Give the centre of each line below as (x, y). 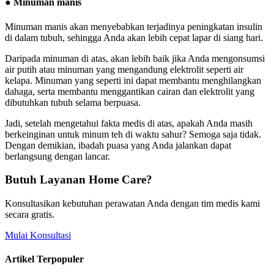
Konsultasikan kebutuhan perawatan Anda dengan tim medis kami (132, 204)
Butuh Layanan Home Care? (79, 180)
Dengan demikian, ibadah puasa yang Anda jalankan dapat (118, 145)
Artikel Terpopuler (44, 259)
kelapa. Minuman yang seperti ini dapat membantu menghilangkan (133, 80)
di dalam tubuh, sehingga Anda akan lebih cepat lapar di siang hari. (134, 37)
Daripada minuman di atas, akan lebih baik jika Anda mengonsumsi (135, 58)
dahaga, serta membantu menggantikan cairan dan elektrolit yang (130, 91)
